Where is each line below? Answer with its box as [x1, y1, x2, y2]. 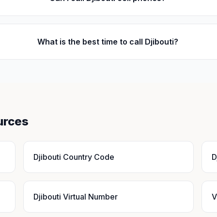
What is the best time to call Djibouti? [37, 37, 178, 46]
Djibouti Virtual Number [33, 192, 118, 201]
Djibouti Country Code [33, 152, 114, 162]
